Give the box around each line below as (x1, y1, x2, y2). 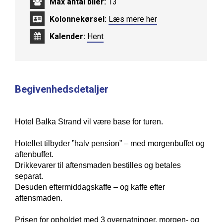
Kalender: (50, 32, 85, 41)
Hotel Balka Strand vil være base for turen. (15, 117, 163, 126)
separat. (15, 172, 43, 180)
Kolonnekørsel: (50, 14, 107, 24)
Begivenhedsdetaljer (15, 83, 109, 95)
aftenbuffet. (15, 150, 54, 159)
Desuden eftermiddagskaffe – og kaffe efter (15, 183, 165, 191)
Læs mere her (109, 14, 157, 24)
